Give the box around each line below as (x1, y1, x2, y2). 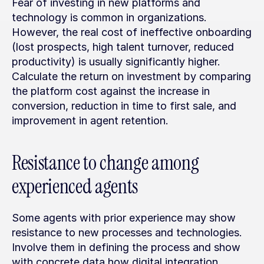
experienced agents (12, 174, 138, 199)
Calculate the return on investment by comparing (12, 70, 251, 82)
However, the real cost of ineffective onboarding (12, 26, 252, 38)
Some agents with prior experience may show (12, 212, 236, 224)
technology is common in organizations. (12, 11, 207, 24)
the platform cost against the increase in (12, 85, 210, 97)
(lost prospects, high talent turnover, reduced (12, 41, 234, 53)
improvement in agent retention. (12, 114, 169, 127)
